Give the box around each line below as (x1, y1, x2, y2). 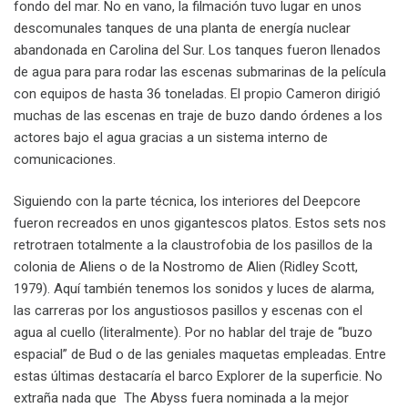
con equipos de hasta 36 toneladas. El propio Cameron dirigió (14, 85, 381, 102)
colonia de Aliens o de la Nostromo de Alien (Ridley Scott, (14, 259, 358, 276)
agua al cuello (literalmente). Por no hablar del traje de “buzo (14, 324, 372, 342)
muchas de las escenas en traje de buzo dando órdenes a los (14, 107, 382, 124)
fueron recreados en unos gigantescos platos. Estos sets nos (14, 215, 386, 232)
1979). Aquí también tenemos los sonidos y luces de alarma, (14, 280, 374, 298)
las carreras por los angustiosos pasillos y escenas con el (14, 302, 362, 320)
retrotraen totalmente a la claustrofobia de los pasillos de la (14, 237, 372, 254)
